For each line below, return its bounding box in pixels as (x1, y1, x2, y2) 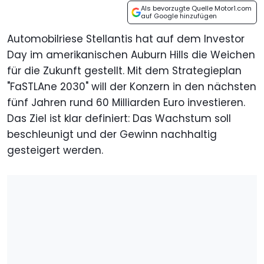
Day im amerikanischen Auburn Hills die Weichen (7, 48, 255, 62)
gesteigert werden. (7, 143, 103, 158)
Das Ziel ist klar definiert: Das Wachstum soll (7, 111, 231, 126)
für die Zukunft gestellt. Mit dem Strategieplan (7, 64, 242, 78)
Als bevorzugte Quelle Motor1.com (141, 4, 252, 14)
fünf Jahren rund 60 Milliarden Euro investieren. (7, 95, 245, 110)
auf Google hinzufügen (141, 11, 217, 21)
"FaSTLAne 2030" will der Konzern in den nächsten (7, 80, 256, 94)
